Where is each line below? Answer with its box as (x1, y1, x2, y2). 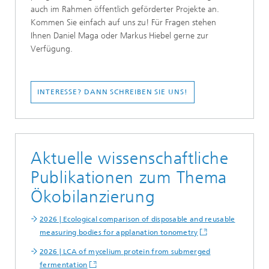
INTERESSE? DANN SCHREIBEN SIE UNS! (37, 87, 188, 96)
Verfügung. (31, 43, 73, 54)
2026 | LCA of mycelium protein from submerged (40, 247, 211, 256)
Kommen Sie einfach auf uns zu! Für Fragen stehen (31, 17, 216, 28)
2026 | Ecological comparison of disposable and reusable (40, 214, 235, 223)
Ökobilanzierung (31, 186, 156, 207)
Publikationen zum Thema (31, 167, 228, 187)
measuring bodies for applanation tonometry (40, 228, 198, 237)
